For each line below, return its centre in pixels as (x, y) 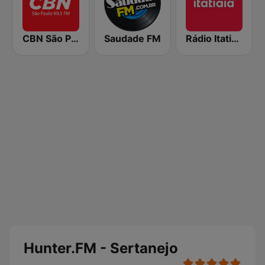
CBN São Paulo (75, 38)
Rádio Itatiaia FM (235, 38)
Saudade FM (132, 38)
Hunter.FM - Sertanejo (101, 248)
